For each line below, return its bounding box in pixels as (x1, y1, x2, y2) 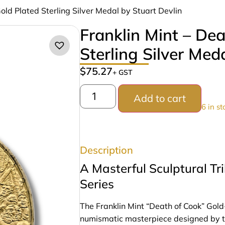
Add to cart (134, 92, 186, 105)
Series (79, 176, 114, 192)
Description (79, 144, 133, 157)
